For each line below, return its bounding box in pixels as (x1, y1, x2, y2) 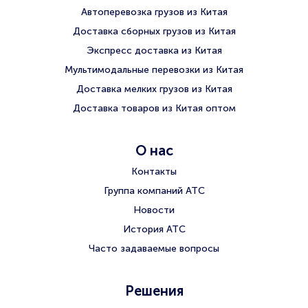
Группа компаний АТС (103, 184, 205, 197)
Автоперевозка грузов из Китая (80, 5, 228, 18)
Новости (133, 203, 175, 216)
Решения (124, 282, 184, 299)
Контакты (131, 165, 177, 177)
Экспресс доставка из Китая (86, 44, 222, 56)
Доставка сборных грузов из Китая (72, 25, 236, 37)
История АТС (122, 223, 186, 235)
